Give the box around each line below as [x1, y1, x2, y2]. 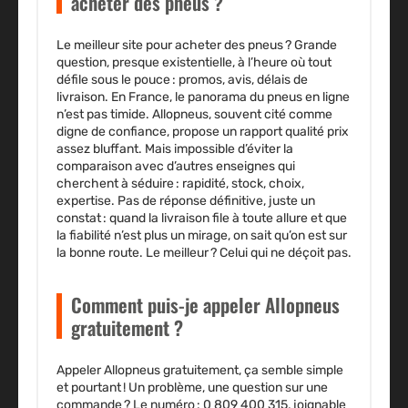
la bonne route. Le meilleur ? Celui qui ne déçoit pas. [56, 244, 352, 260]
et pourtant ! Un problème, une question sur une [56, 379, 328, 395]
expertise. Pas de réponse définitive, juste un [56, 192, 315, 209]
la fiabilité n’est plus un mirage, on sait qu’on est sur [56, 227, 347, 243]
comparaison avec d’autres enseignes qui [56, 158, 295, 174]
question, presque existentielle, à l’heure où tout [56, 54, 331, 70]
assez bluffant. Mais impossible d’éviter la [56, 140, 293, 157]
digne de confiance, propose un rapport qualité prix [56, 123, 349, 139]
